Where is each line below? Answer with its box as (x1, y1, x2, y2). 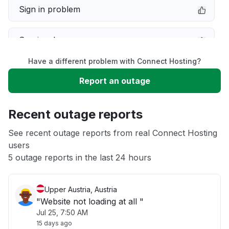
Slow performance (19, 65, 92, 76)
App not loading (19, 127, 81, 137)
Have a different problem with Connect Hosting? (28, 57, 201, 65)
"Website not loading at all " (36, 196, 144, 207)
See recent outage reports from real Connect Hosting (8, 128, 217, 138)
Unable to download (19, 96, 98, 106)
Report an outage (79, 76, 150, 86)
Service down (19, 35, 72, 45)
